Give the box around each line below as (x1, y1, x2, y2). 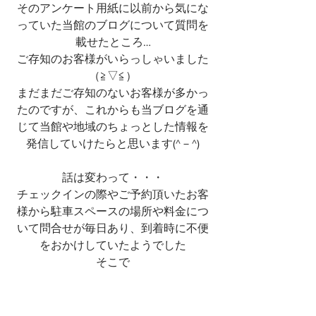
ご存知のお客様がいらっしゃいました (17, 53, 209, 65)
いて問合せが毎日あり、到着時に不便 (17, 222, 209, 234)
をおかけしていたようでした (39, 239, 186, 251)
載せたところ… (75, 36, 151, 48)
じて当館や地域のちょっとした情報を (17, 121, 209, 133)
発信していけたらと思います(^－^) (26, 138, 200, 150)
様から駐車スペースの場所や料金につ (17, 205, 209, 217)
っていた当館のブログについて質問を (17, 19, 209, 31)
